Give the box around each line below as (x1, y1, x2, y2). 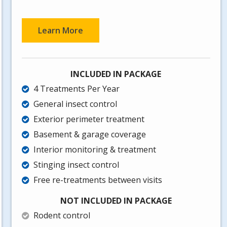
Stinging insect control (33, 159, 120, 171)
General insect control (33, 98, 118, 110)
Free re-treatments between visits (33, 174, 163, 186)
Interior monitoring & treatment (33, 144, 157, 156)
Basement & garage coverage (33, 129, 146, 140)
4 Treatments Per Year (33, 83, 120, 95)
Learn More (38, 25, 84, 36)
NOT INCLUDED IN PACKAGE (60, 195, 172, 207)
